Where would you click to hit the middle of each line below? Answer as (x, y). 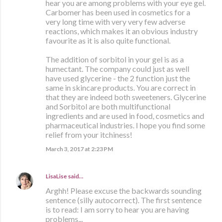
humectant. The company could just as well (117, 69)
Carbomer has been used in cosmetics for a (118, 12)
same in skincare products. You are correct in (121, 88)
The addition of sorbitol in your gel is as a (115, 59)
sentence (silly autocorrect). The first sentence (124, 200)
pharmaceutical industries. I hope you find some (125, 125)
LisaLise (56, 176)
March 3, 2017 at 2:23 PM (79, 149)
